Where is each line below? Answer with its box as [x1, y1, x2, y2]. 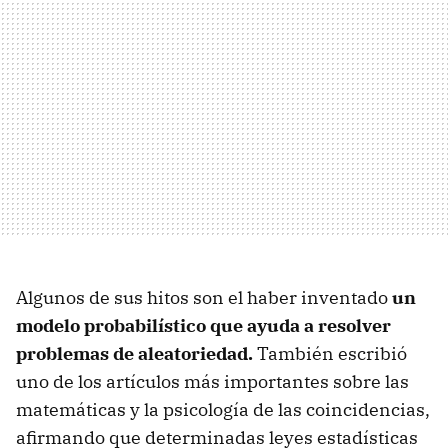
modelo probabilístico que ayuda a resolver [16, 313, 391, 337]
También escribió [253, 341, 407, 365]
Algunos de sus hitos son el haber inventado [16, 285, 388, 309]
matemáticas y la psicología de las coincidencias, [16, 397, 430, 421]
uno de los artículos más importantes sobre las [16, 369, 409, 393]
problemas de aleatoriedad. [16, 341, 253, 365]
